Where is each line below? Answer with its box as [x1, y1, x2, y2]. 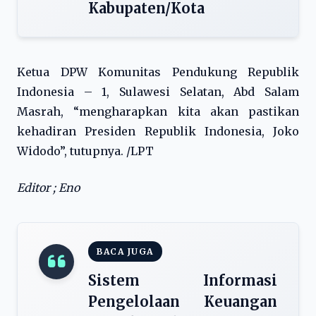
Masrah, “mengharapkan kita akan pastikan [17, 104, 299, 119]
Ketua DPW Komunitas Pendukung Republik [17, 65, 299, 79]
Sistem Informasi [88, 272, 277, 289]
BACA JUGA [97, 246, 154, 257]
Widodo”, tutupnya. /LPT [17, 144, 154, 158]
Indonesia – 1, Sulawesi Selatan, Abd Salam [17, 85, 299, 99]
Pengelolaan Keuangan [88, 293, 277, 310]
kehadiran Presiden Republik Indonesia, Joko [17, 124, 299, 138]
